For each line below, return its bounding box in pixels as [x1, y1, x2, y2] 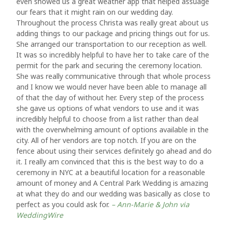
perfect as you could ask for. [16, 199, 111, 209]
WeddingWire [16, 210, 63, 220]
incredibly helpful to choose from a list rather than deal [16, 114, 198, 124]
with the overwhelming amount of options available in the [16, 125, 209, 134]
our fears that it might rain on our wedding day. [16, 7, 173, 17]
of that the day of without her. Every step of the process [16, 93, 204, 102]
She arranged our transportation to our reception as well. [16, 39, 207, 49]
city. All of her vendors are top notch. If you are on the [16, 135, 196, 145]
